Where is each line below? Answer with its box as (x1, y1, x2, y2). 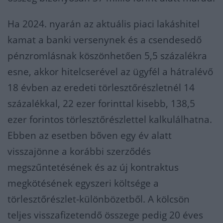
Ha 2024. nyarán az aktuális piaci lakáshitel (7, 17, 200, 30)
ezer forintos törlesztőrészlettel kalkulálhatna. (7, 113, 212, 126)
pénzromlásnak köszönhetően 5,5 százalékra (7, 49, 207, 62)
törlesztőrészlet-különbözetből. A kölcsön (7, 193, 190, 206)
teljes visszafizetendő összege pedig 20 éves (7, 209, 203, 222)
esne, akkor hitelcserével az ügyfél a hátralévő (7, 65, 213, 78)
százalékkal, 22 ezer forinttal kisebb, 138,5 (7, 97, 195, 110)
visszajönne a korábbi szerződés (7, 145, 151, 158)
